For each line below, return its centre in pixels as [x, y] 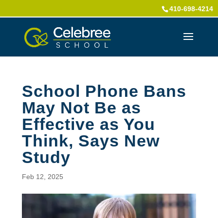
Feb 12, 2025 [42, 177]
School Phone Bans [104, 91]
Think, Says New [91, 141]
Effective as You [88, 124]
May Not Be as [81, 108]
